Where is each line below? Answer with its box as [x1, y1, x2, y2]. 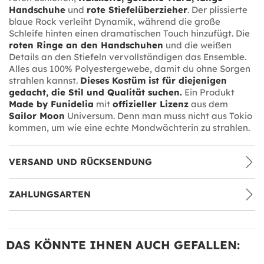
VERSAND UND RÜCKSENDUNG [9, 156, 152, 167]
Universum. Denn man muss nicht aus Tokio [65, 110, 252, 121]
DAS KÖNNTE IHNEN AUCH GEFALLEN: [6, 237, 240, 252]
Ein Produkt [182, 86, 235, 98]
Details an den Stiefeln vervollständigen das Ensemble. [9, 51, 246, 62]
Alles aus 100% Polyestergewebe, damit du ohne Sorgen [9, 62, 250, 74]
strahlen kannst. [9, 74, 80, 86]
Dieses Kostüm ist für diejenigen [80, 74, 227, 86]
